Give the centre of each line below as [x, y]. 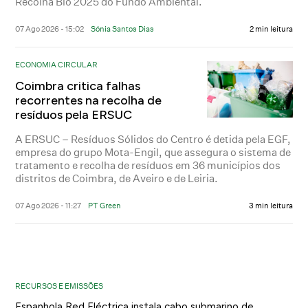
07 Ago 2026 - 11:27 [48, 205]
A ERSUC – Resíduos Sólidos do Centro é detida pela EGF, [153, 139]
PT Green [105, 205]
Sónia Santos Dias [123, 29]
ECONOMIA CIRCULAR [57, 64]
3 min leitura [271, 205]
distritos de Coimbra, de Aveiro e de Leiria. [117, 178]
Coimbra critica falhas [78, 86]
